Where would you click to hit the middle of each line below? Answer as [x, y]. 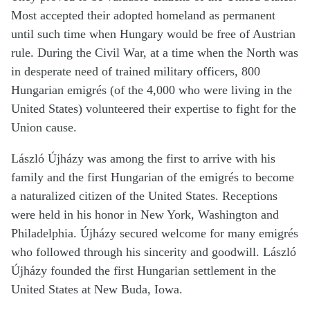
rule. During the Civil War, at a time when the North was [155, 53]
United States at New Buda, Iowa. [97, 290]
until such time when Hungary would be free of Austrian [153, 34]
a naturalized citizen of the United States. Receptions [144, 196]
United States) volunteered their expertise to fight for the [154, 109]
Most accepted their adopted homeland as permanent [143, 16]
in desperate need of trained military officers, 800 [136, 72]
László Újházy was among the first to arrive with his [143, 159]
